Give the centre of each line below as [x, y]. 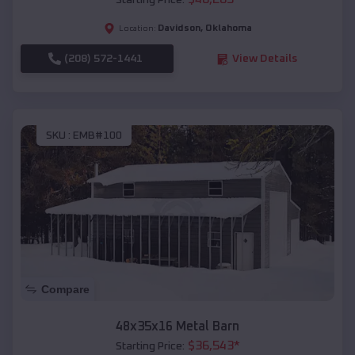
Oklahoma [228, 29]
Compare [65, 290]
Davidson [179, 29]
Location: [137, 29]
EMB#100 [97, 135]
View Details [264, 59]
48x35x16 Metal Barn [177, 327]
